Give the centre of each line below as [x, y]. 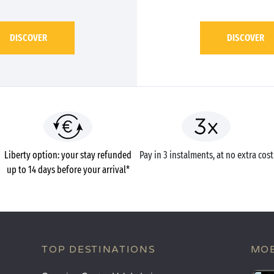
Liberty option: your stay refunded [68, 155]
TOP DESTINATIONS [99, 250]
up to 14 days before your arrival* [68, 170]
